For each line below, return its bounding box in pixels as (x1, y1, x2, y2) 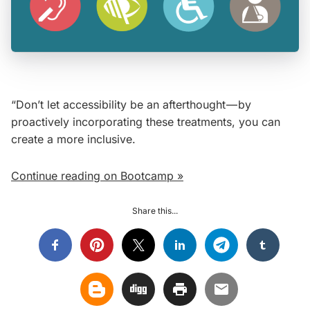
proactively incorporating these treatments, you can (11, 115, 280, 129)
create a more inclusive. (11, 132, 136, 147)
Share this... (132, 206, 178, 217)
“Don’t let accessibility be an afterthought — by (11, 98, 251, 112)
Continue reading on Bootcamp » (11, 169, 183, 183)
